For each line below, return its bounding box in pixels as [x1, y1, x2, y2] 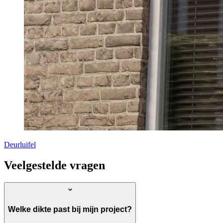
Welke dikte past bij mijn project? [8, 205, 132, 214]
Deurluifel [4, 140, 36, 149]
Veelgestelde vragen [4, 159, 105, 172]
